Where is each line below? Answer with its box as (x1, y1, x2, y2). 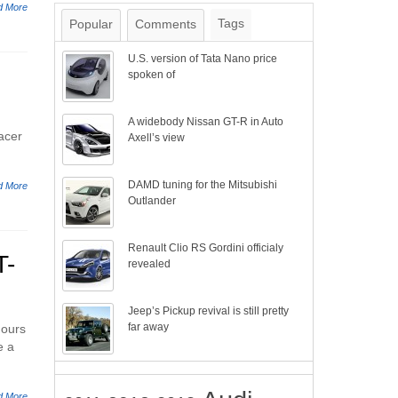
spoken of (128, 68, 176, 81)
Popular (69, 17, 113, 31)
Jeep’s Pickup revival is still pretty (128, 305, 290, 317)
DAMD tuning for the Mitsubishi (128, 179, 278, 191)
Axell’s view (128, 131, 186, 144)
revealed (128, 258, 171, 270)
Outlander (128, 195, 177, 207)
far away (128, 321, 170, 333)
